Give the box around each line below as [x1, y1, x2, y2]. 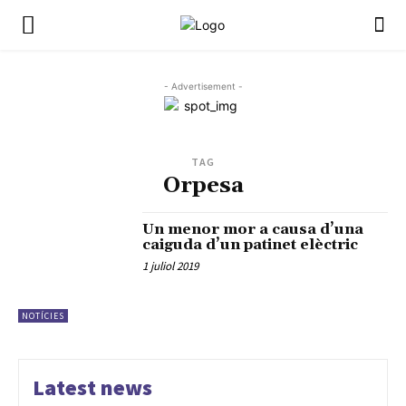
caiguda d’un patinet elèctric [142, 236, 359, 254]
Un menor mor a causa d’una [142, 220, 364, 238]
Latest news [33, 373, 152, 402]
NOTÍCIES [22, 310, 64, 323]
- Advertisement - [163, 81, 243, 92]
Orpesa [162, 172, 244, 199]
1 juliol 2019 [142, 258, 199, 274]
